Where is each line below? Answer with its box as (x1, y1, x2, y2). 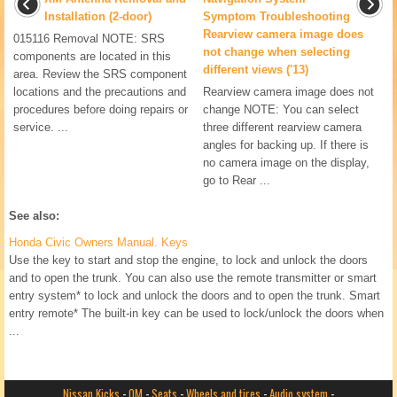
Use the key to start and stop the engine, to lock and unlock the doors (9, 253, 368, 268)
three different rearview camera (203, 121, 362, 135)
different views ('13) (203, 63, 308, 77)
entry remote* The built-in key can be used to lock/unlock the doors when (9, 307, 384, 321)
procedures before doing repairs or (13, 103, 188, 117)
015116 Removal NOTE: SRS (13, 32, 165, 46)
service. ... (13, 121, 68, 135)
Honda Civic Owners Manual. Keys (9, 236, 188, 250)
